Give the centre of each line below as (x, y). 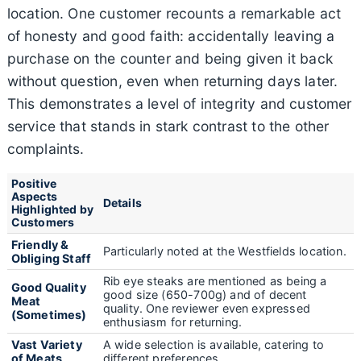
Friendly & (40, 244)
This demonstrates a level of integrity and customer (179, 103)
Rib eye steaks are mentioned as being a (215, 280)
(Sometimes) (49, 314)
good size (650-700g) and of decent (205, 294)
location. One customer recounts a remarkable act (174, 13)
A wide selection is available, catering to (214, 344)
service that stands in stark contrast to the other (168, 126)
